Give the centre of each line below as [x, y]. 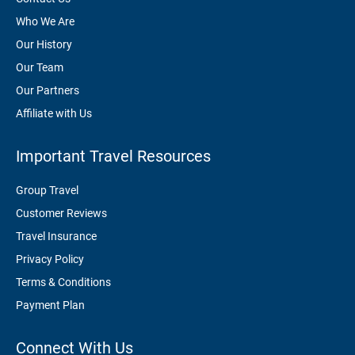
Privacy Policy [50, 259]
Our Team [40, 67]
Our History [44, 44]
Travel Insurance [56, 236]
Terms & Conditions [63, 282]
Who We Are [45, 21]
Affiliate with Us [54, 113]
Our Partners [48, 90]
